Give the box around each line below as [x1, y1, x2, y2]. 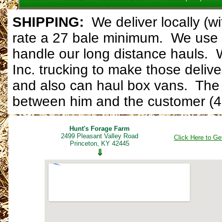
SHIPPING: [12, 14, 88, 30]
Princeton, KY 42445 [70, 140, 129, 147]
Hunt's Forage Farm [69, 125, 130, 132]
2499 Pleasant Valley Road [61, 132, 138, 140]
